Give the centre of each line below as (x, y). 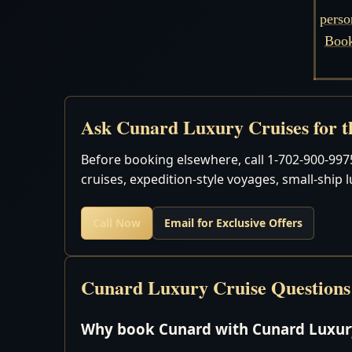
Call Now (117, 222)
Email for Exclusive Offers (233, 222)
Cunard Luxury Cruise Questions (216, 287)
